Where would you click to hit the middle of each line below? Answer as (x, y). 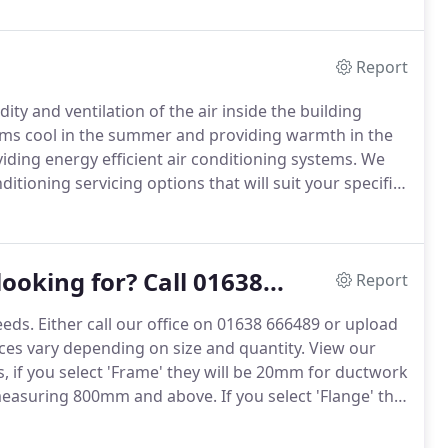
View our (340, 348)
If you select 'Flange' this (311, 396)
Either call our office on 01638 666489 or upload (216, 324)
